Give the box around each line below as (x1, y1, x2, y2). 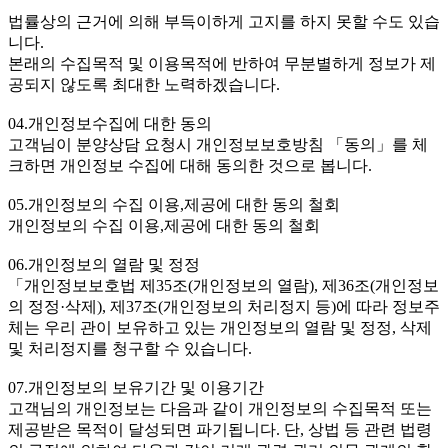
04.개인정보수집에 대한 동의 (8, 115, 212, 133)
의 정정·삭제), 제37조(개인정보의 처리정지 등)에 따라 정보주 (8, 298, 440, 316)
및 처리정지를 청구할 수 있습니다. (8, 340, 252, 358)
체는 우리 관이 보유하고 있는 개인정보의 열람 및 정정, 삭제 (8, 319, 432, 337)
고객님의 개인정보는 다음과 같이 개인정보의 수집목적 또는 (8, 400, 432, 418)
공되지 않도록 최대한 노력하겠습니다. (8, 76, 280, 94)
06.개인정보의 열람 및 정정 (8, 256, 200, 274)
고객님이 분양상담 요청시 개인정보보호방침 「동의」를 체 (8, 136, 428, 154)
